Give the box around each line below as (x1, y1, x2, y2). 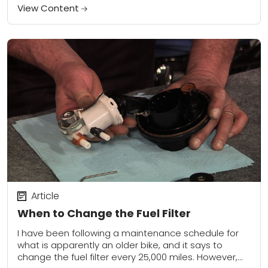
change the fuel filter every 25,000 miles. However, (17, 251, 237, 264)
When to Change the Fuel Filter (17, 206, 191, 221)
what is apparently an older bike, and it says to (17, 239, 223, 252)
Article (31, 188, 59, 203)
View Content (17, 2, 81, 15)
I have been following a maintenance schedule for (17, 227, 239, 240)
